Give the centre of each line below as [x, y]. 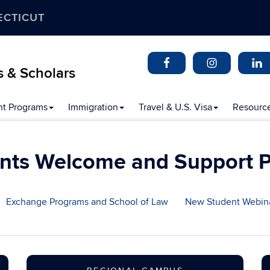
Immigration [93, 107]
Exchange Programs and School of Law [87, 202]
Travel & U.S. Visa [175, 107]
